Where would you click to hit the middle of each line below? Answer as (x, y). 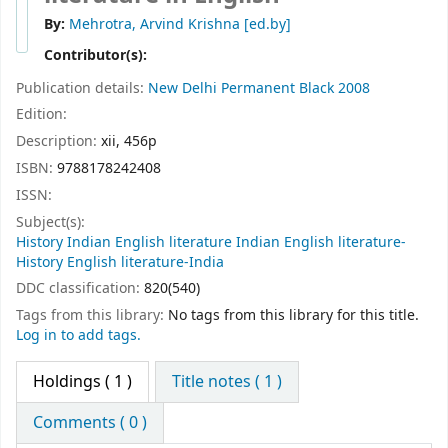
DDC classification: (80, 289)
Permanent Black (277, 88)
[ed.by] (265, 25)
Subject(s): (50, 222)
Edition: (41, 115)
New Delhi (182, 88)
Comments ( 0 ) (90, 422)
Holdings (67, 381)
